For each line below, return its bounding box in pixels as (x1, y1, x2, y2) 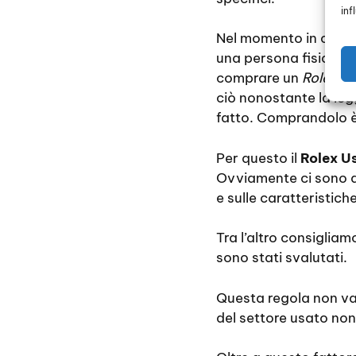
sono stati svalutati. (216, 249, 347, 267)
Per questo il (216, 149, 297, 167)
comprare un (216, 69, 302, 87)
